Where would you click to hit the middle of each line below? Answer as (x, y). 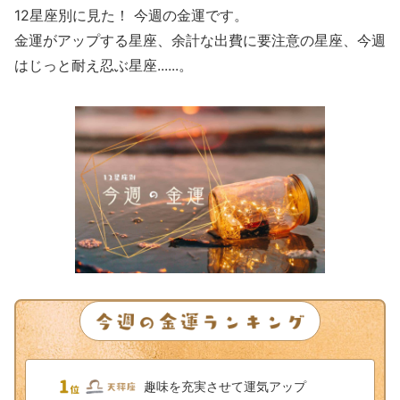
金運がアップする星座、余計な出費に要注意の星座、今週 (200, 40)
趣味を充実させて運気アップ (225, 387)
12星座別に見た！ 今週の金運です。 (131, 15)
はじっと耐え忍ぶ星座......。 (104, 65)
